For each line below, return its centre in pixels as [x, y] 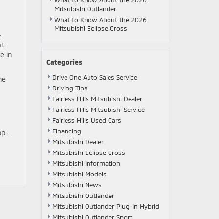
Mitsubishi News [77, 185]
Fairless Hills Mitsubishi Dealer [97, 99]
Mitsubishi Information [86, 163]
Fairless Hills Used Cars [87, 120]
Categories [64, 62]
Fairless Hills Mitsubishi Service [98, 109]
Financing [66, 131]
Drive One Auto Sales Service [95, 77]
